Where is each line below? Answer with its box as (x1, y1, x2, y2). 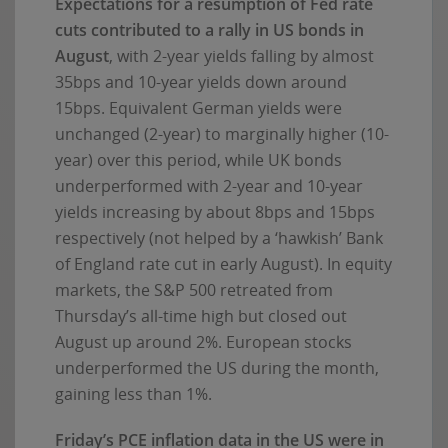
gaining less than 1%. (55, 383, 212, 406)
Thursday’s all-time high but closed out (55, 305, 347, 328)
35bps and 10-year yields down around (55, 71, 347, 94)
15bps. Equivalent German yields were (55, 97, 342, 120)
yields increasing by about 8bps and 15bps (55, 201, 375, 224)
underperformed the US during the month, (55, 357, 379, 380)
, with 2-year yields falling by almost (109, 45, 374, 68)
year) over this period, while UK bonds (55, 149, 342, 172)
